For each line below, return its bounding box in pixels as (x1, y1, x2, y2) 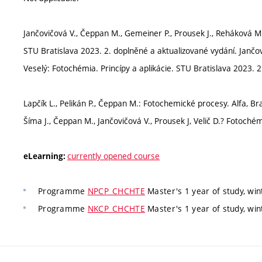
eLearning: (23, 151, 67, 161)
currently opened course (67, 150, 160, 161)
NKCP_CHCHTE (87, 203, 145, 214)
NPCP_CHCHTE (87, 185, 145, 196)
